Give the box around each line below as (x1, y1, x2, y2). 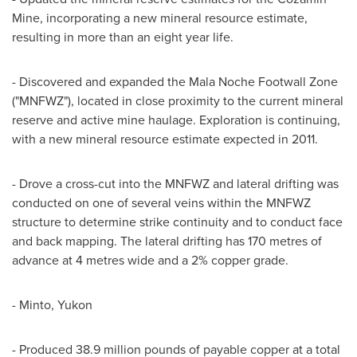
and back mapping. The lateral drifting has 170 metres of (12, 232, 322, 249)
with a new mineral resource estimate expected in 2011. (12, 130, 318, 147)
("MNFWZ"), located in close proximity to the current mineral (12, 92, 343, 109)
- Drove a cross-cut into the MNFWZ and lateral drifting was (12, 175, 339, 192)
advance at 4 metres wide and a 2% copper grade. (12, 251, 288, 269)
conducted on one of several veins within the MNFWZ (12, 194, 311, 211)
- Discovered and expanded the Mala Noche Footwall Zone (12, 73, 338, 90)
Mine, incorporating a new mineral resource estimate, (12, 9, 308, 26)
